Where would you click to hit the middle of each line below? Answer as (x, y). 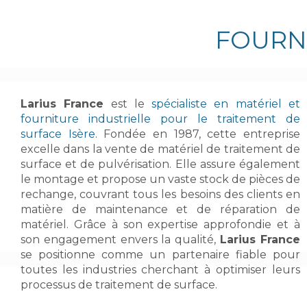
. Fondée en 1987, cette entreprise (197, 134)
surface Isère (58, 134)
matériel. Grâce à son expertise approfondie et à (160, 225)
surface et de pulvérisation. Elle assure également (160, 164)
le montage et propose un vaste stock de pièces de (160, 180)
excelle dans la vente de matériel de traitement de (160, 149)
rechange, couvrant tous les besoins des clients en (160, 195)
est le (128, 104)
